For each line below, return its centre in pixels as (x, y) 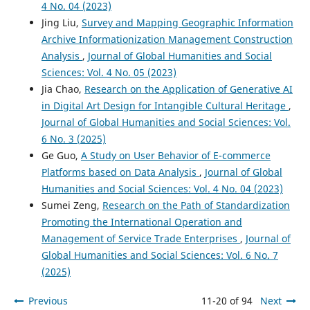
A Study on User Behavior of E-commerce (175, 155)
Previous (48, 300)
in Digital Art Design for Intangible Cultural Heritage (165, 105)
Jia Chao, (63, 89)
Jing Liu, (61, 22)
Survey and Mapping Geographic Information (187, 22)
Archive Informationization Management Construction (167, 39)
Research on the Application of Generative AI (188, 89)
